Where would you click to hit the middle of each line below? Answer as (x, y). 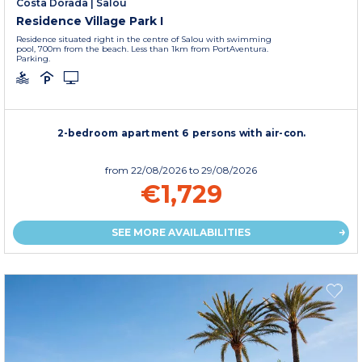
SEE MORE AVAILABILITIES (181, 232)
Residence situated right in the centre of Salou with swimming (144, 39)
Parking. (33, 58)
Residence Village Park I (90, 21)
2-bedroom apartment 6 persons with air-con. (181, 133)
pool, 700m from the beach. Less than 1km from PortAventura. (142, 48)
